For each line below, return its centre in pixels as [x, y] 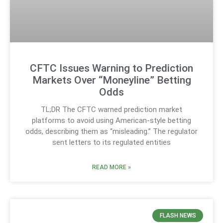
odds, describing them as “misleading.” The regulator [111, 131]
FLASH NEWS [178, 216]
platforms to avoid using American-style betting [111, 120]
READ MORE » [111, 167]
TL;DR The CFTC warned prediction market [111, 109]
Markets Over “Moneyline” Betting [111, 80]
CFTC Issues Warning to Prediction [111, 68]
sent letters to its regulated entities [111, 142]
